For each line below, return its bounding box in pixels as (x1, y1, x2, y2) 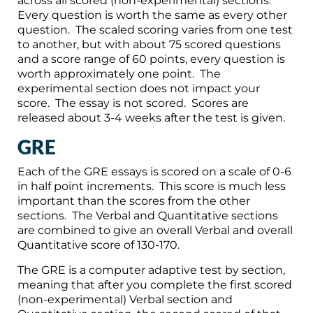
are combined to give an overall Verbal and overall (17, 223, 293, 237)
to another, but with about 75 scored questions (17, 37, 281, 51)
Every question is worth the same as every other (17, 8, 287, 22)
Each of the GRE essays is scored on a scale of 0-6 (17, 164, 291, 178)
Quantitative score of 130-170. (17, 238, 180, 252)
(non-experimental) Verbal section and (17, 292, 233, 306)
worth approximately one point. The (17, 66, 221, 80)
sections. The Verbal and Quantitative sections (17, 208, 278, 222)
